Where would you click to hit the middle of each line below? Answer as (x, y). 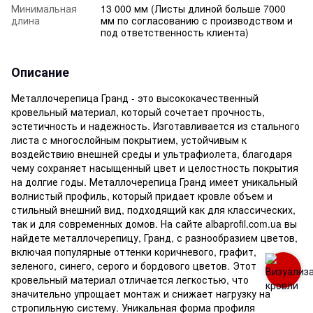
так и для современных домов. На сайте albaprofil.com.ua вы (154, 223)
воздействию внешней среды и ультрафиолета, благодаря (152, 153)
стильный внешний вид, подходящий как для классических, (153, 209)
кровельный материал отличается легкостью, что (130, 279)
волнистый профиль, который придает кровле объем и (142, 195)
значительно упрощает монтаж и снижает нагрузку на (141, 293)
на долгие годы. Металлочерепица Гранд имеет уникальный (154, 181)
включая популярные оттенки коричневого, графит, (134, 251)
